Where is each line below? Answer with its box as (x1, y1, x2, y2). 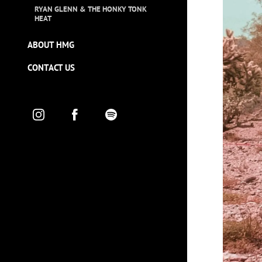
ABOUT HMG (27, 39, 74, 50)
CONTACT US (27, 61, 75, 73)
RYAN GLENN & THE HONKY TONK (34, 4, 147, 14)
